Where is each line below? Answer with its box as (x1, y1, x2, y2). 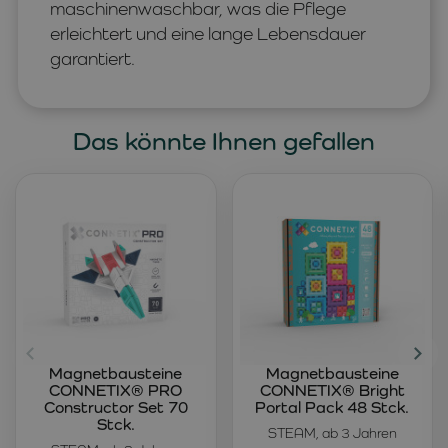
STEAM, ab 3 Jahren (267, 424, 397, 441)
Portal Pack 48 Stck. (255, 397, 410, 417)
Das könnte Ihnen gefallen (73, 126, 375, 157)
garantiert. (50, 48, 135, 70)
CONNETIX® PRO (49, 380, 183, 400)
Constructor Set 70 (43, 397, 188, 417)
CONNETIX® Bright (259, 380, 405, 400)
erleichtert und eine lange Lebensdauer (50, 23, 366, 45)
